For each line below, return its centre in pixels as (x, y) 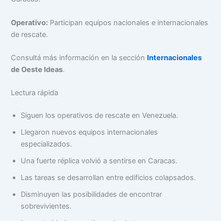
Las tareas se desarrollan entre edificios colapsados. (109, 178)
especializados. (47, 144)
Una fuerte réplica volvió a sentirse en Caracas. (99, 161)
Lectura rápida (35, 93)
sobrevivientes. (46, 206)
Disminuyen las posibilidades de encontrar (92, 195)
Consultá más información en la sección (78, 57)
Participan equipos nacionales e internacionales (128, 22)
